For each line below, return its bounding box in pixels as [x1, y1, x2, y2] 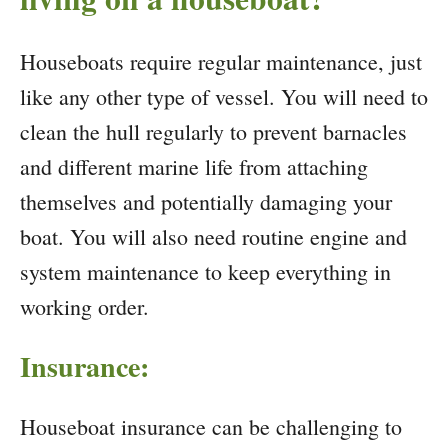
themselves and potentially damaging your [20, 187, 392, 217]
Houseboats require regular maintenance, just [20, 47, 422, 77]
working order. [20, 292, 149, 322]
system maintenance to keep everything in [20, 257, 391, 287]
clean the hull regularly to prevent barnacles [20, 117, 407, 147]
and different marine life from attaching [20, 152, 368, 182]
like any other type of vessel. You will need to [20, 82, 428, 112]
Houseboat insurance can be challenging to [20, 412, 402, 442]
